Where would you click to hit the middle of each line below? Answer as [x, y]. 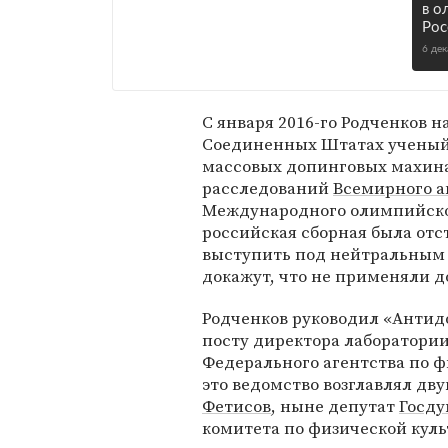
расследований [267, 188]
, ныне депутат [335, 406]
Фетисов [236, 406]
